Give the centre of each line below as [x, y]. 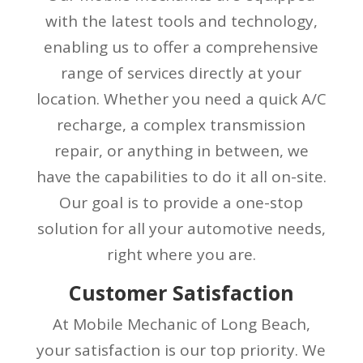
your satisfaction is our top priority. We [181, 350]
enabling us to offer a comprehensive [181, 47]
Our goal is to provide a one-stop [181, 202]
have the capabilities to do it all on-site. [181, 176]
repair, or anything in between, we [181, 150]
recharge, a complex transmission [181, 124]
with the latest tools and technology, [181, 21]
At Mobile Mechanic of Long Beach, [181, 324]
